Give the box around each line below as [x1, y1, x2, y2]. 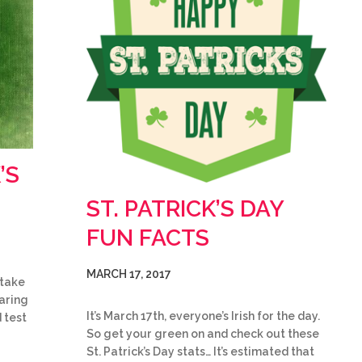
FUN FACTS [86, 225, 209, 252]
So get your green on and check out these [86, 327, 319, 341]
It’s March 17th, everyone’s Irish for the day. [86, 309, 320, 323]
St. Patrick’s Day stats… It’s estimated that [86, 345, 314, 359]
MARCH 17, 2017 [86, 267, 171, 281]
